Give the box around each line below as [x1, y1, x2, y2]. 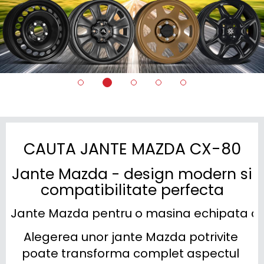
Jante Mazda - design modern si [12, 164, 252, 184]
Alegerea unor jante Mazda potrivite [23, 229, 238, 245]
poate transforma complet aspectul [22, 245, 239, 262]
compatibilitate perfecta [40, 180, 224, 200]
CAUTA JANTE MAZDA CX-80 [23, 138, 241, 160]
